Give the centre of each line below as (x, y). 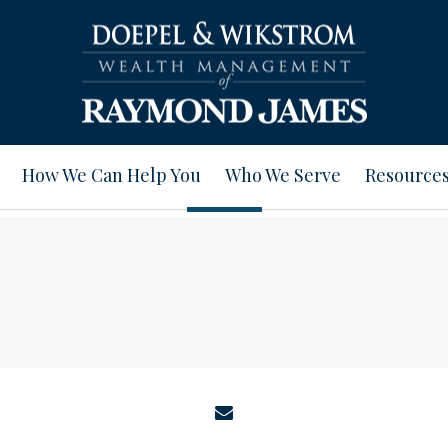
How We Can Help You (111, 175)
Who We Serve (283, 175)
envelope (283, 411)
